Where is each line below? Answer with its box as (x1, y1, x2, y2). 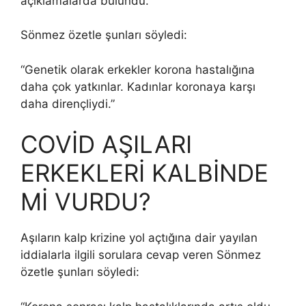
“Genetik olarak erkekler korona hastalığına (20, 62, 255, 76)
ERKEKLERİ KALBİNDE (20, 158, 268, 188)
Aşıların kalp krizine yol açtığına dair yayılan (20, 231, 258, 245)
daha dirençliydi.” (20, 96, 118, 111)
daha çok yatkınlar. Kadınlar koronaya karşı (20, 79, 255, 94)
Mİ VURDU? (20, 187, 151, 217)
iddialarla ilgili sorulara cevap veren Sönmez (20, 248, 261, 262)
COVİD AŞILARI (20, 130, 192, 159)
